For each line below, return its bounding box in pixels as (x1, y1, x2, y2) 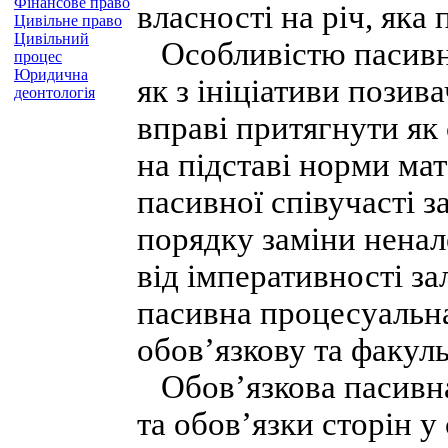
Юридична (14, 66, 88, 83)
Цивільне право (14, 12, 122, 29)
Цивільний (14, 30, 89, 47)
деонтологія (14, 84, 95, 101)
